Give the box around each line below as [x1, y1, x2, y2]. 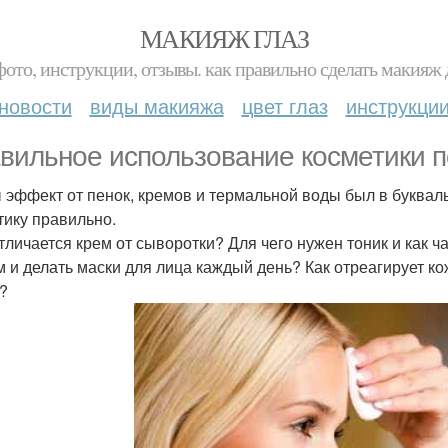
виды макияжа [89, 91, 224, 120]
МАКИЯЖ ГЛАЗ [139, 21, 309, 55]
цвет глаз [241, 91, 328, 120]
